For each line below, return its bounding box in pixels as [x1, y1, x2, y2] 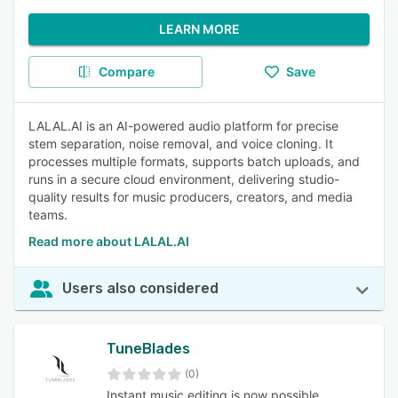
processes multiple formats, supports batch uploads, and [28, 154, 360, 169]
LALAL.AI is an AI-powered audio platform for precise [28, 118, 338, 133]
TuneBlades [107, 340, 190, 357]
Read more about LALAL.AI [28, 234, 189, 249]
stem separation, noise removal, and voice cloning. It [28, 136, 333, 151]
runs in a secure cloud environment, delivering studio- [28, 171, 339, 187]
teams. [28, 207, 68, 222]
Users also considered [62, 280, 219, 297]
